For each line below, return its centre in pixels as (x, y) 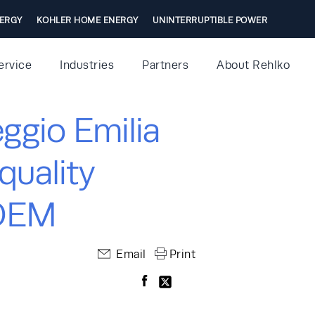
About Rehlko (253, 65)
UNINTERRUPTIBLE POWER (210, 20)
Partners (165, 65)
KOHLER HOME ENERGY (87, 20)
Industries (87, 65)
